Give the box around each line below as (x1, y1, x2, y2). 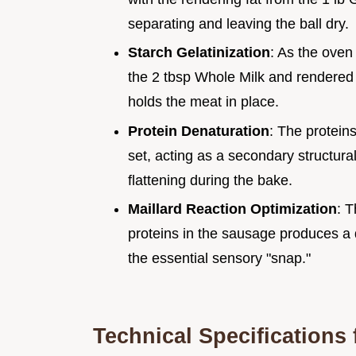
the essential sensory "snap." (128, 250, 311, 267)
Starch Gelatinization (128, 44, 270, 61)
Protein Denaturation (128, 122, 269, 139)
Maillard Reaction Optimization (128, 201, 337, 218)
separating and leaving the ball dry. (128, 15, 349, 32)
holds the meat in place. (128, 94, 279, 110)
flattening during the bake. (128, 172, 292, 188)
